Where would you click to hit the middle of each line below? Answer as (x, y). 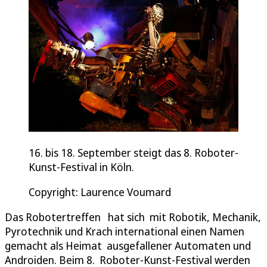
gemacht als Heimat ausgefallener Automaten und (128, 245)
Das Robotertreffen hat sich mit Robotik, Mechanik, (133, 217)
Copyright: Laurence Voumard (100, 192)
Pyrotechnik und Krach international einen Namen (125, 231)
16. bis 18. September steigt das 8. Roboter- (133, 152)
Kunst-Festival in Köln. (81, 167)
